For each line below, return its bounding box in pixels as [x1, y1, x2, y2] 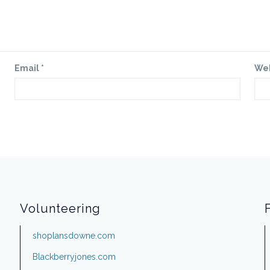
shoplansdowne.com [32, 231, 115, 240]
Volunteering [19, 201, 101, 216]
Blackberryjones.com [32, 252, 116, 262]
